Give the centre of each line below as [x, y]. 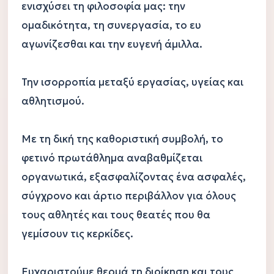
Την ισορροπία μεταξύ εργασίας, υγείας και [132, 82]
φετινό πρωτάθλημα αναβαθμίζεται [112, 158]
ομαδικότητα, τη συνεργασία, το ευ [111, 25]
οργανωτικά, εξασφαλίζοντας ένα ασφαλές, [133, 177]
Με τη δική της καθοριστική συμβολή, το [122, 139]
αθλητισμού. [53, 101]
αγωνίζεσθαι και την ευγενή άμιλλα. [112, 44]
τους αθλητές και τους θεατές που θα [116, 215]
